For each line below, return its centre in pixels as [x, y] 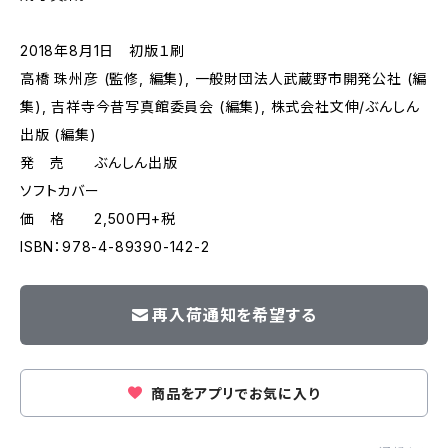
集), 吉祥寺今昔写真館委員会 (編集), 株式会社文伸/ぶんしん [220, 106]
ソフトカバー [60, 190]
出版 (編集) [58, 134]
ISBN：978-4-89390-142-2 [115, 246]
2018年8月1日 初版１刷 [103, 50]
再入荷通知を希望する [234, 315]
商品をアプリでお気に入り [233, 393]
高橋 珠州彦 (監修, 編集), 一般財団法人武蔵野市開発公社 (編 [224, 78]
